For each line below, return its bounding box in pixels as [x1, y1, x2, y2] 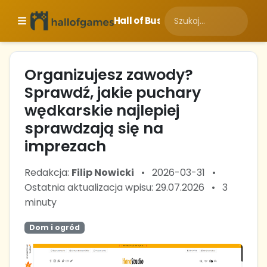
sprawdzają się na [24, 118, 163, 139]
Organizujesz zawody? [24, 64, 193, 85]
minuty [24, 195, 57, 209]
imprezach [24, 136, 106, 157]
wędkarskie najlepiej [24, 100, 179, 121]
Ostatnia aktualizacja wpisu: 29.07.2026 [24, 181, 204, 194]
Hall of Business [113, 14, 187, 27]
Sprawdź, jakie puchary [24, 82, 201, 103]
